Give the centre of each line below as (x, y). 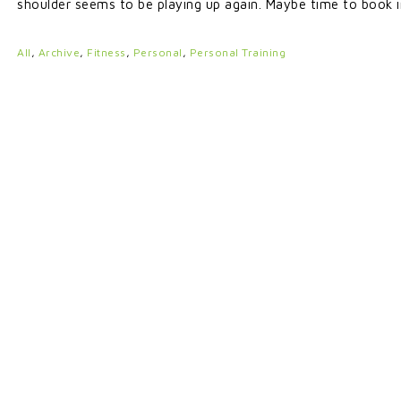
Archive (59, 52)
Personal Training (237, 52)
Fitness (107, 52)
